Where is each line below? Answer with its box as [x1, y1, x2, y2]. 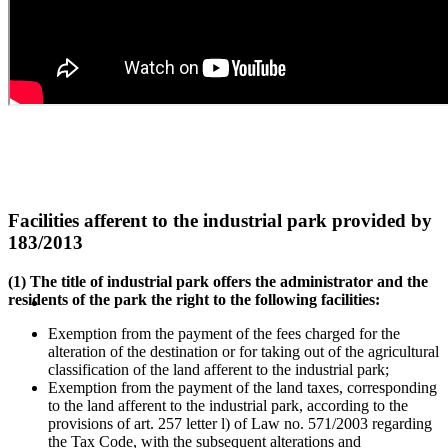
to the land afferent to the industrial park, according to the [48, 397, 408, 415]
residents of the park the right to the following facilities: [8, 291, 384, 309]
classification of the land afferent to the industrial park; [48, 361, 389, 379]
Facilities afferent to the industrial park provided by [8, 210, 432, 232]
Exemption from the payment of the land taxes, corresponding [48, 379, 437, 397]
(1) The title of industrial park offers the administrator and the [8, 273, 428, 291]
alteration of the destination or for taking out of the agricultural [48, 343, 439, 361]
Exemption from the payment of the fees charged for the [48, 325, 400, 343]
